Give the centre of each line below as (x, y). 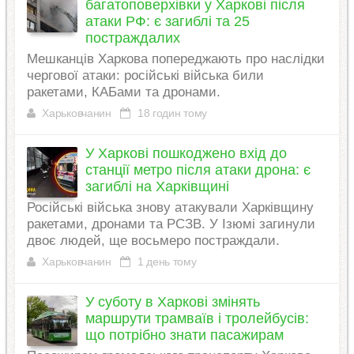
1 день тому (166, 262)
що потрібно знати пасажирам (184, 335)
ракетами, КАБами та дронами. (123, 92)
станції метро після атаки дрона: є (198, 170)
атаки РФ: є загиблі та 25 (167, 22)
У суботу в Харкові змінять (172, 302)
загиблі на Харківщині (157, 187)
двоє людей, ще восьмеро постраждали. (153, 241)
